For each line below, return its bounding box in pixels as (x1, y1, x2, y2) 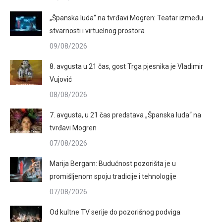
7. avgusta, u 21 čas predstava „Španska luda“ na (50, 111, 201, 119)
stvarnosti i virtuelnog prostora (50, 27, 145, 35)
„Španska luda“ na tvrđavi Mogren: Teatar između (50, 14, 203, 22)
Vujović (50, 75, 72, 83)
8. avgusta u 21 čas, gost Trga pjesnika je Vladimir (50, 62, 203, 70)
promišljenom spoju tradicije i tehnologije (50, 172, 176, 180)
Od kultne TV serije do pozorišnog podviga (50, 208, 180, 216)
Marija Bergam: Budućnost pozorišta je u (50, 160, 176, 167)
